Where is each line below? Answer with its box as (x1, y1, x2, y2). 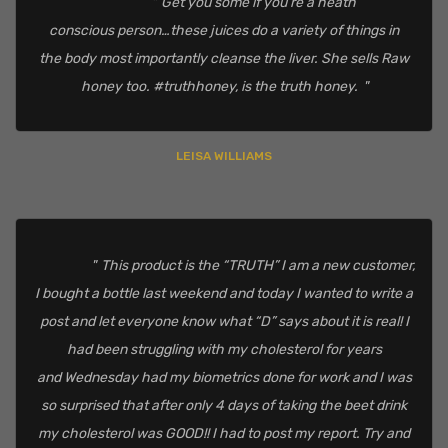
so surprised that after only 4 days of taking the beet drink (41, 397, 407, 415)
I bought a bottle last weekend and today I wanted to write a (35, 285, 413, 303)
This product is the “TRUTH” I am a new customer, (101, 257, 415, 275)
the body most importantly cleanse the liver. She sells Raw (39, 50, 409, 68)
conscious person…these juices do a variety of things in (49, 22, 399, 40)
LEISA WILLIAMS (176, 148, 272, 163)
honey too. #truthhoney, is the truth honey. (80, 78, 358, 96)
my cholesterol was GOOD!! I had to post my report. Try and (38, 425, 410, 443)
